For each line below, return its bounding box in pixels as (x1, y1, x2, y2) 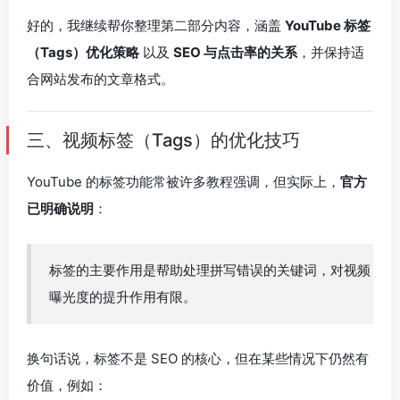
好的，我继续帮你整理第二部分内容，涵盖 (27, 17, 285, 34)
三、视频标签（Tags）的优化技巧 (27, 129, 300, 151)
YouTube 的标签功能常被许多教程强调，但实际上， (27, 173, 340, 190)
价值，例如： (27, 377, 107, 394)
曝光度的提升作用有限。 (49, 288, 196, 305)
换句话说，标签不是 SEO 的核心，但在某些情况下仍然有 (27, 350, 369, 367)
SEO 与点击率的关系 (173, 44, 297, 61)
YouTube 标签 (285, 17, 371, 34)
